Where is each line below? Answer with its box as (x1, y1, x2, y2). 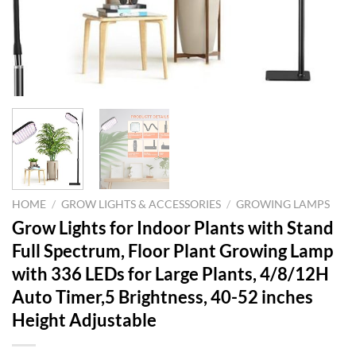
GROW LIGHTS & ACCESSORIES (61, 197, 222, 211)
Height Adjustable (12, 308, 157, 331)
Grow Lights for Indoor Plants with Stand (12, 216, 334, 238)
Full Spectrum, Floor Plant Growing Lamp (12, 239, 333, 261)
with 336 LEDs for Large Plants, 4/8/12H (12, 262, 329, 284)
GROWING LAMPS (236, 197, 331, 211)
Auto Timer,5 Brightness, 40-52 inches (12, 285, 313, 308)
